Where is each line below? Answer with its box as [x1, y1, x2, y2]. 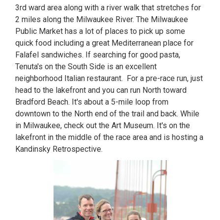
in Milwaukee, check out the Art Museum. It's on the [15, 121, 191, 130]
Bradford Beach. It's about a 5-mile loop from [15, 97, 169, 107]
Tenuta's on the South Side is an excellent [15, 62, 157, 71]
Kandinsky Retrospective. [15, 144, 103, 154]
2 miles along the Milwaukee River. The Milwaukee [15, 15, 189, 24]
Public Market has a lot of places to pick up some [15, 27, 186, 36]
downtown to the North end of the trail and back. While [15, 109, 200, 118]
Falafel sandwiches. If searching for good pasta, [15, 50, 181, 59]
